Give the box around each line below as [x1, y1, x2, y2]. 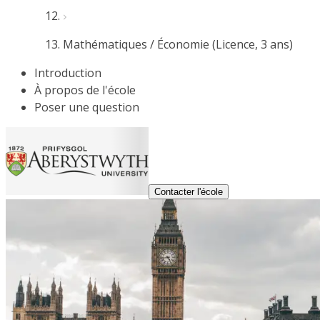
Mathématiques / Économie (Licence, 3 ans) [63, 36, 293, 52]
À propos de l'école [34, 82, 136, 98]
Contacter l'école [154, 186, 223, 197]
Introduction [34, 65, 101, 81]
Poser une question [34, 99, 139, 115]
